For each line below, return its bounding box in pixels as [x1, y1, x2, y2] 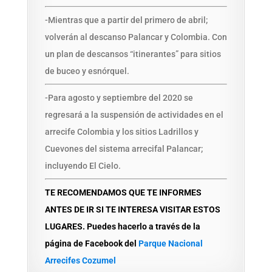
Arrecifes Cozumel [44, 256, 116, 265]
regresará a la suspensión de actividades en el [44, 110, 223, 120]
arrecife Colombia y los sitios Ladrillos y [44, 127, 199, 137]
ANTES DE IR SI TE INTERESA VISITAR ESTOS [44, 205, 220, 214]
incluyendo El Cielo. [44, 161, 121, 171]
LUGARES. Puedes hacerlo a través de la [44, 222, 200, 231]
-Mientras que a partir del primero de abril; [44, 15, 208, 25]
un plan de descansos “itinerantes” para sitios [44, 49, 221, 59]
